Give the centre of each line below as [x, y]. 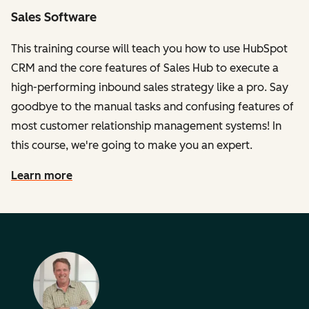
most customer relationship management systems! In [146, 126]
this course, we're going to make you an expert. [132, 145]
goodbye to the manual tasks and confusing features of [152, 107]
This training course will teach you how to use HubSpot [149, 49]
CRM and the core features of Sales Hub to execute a [145, 68]
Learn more [42, 176]
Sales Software [54, 17]
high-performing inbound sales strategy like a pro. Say [150, 87]
